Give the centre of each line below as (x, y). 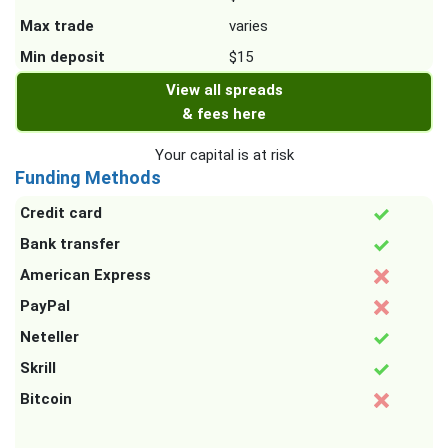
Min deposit (62, 57)
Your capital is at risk (224, 155)
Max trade (57, 26)
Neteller (49, 337)
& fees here (224, 114)
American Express (85, 275)
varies (248, 26)
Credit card (61, 213)
